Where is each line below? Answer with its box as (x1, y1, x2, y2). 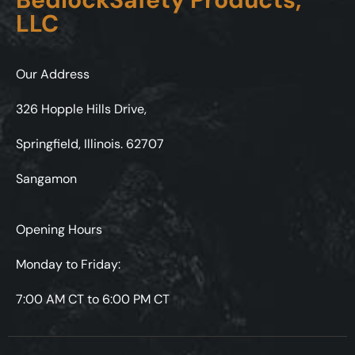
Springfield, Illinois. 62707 (16, 135, 164, 152)
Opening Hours (16, 220, 102, 238)
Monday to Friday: (16, 255, 120, 273)
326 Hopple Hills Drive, (16, 100, 147, 117)
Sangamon (16, 170, 77, 187)
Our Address (16, 65, 90, 82)
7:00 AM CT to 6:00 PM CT (16, 290, 170, 307)
